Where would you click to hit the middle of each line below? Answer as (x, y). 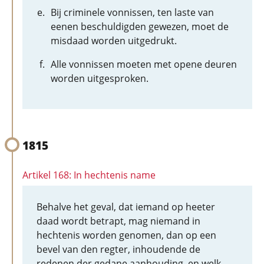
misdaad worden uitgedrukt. (114, 41)
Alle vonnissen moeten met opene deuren (144, 64)
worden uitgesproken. (100, 78)
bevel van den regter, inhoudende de (118, 249)
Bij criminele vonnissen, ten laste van (132, 12)
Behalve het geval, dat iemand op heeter (126, 207)
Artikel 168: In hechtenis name (89, 175)
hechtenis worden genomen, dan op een (126, 235)
